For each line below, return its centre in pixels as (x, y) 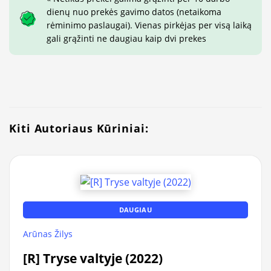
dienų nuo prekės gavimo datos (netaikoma (134, 12)
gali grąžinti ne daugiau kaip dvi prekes (126, 39)
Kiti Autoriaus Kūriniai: (79, 129)
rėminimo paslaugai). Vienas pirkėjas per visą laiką (149, 25)
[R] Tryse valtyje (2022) (93, 258)
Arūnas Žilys (48, 234)
